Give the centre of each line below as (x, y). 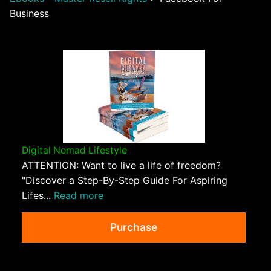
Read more (79, 196)
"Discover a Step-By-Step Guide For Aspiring (125, 181)
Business (29, 13)
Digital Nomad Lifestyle (74, 151)
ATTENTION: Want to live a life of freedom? (121, 165)
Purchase (134, 227)
